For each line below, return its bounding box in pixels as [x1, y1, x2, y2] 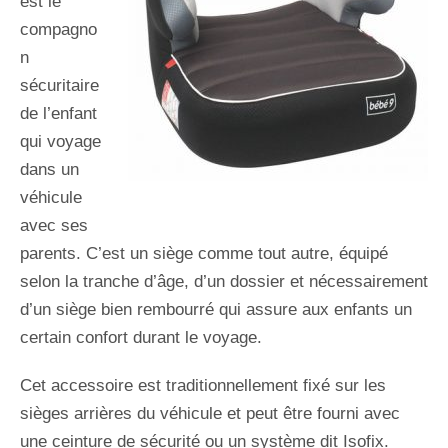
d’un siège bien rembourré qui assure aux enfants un [20, 299, 412, 319]
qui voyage [20, 131, 101, 151]
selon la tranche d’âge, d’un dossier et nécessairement [20, 271, 428, 291]
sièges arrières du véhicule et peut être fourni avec [20, 403, 400, 423]
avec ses [20, 215, 88, 235]
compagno [20, 19, 97, 39]
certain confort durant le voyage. [20, 327, 262, 347]
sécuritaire [20, 75, 99, 95]
